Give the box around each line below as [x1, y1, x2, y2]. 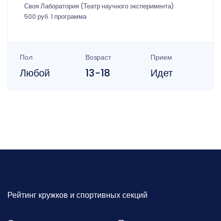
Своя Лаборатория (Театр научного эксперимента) [24, 1, 174, 10]
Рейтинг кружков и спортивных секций [7, 189, 147, 201]
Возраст [85, 52, 111, 62]
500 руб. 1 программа [24, 12, 86, 21]
